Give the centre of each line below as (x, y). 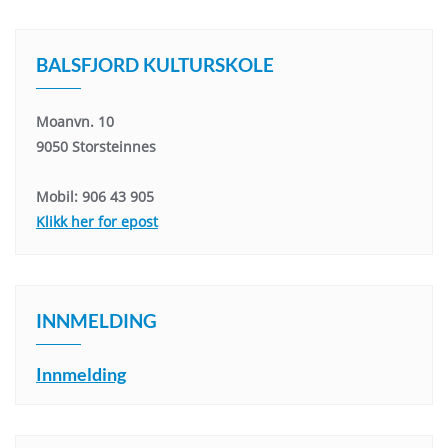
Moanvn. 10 (75, 121)
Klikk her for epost (97, 221)
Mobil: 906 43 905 (95, 196)
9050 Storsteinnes (96, 146)
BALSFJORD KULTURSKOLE (155, 64)
